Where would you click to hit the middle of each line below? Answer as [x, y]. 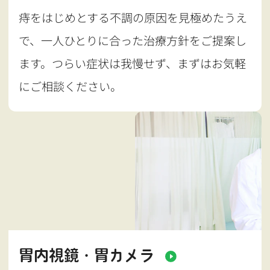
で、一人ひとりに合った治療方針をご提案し [133, 41]
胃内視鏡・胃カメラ [87, 255]
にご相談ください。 [71, 86]
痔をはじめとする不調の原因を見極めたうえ [133, 18]
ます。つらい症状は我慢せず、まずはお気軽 [133, 64]
